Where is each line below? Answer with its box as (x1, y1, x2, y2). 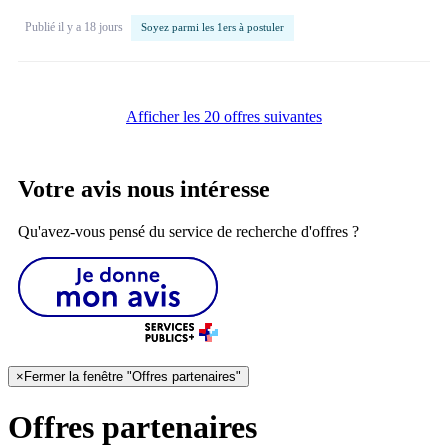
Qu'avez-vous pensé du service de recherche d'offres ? (18, 223, 359, 241)
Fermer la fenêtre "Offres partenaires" (24, 369, 241, 385)
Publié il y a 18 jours (25, 20, 126, 34)
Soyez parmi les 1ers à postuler (141, 21, 284, 34)
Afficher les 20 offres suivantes (126, 108, 322, 126)
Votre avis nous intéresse (18, 176, 270, 203)
